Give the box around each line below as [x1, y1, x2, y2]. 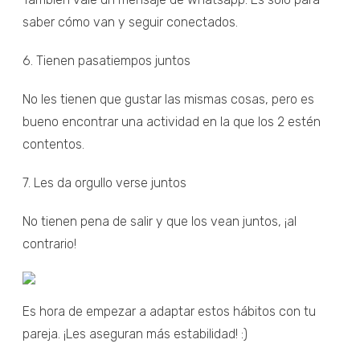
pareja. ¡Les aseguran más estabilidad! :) [22, 325, 247, 342]
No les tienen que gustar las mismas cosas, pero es [22, 91, 314, 107]
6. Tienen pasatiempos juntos [22, 52, 190, 68]
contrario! [22, 235, 76, 252]
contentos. [22, 136, 84, 152]
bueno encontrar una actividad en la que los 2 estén [22, 113, 321, 129]
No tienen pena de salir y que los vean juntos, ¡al [22, 213, 297, 229]
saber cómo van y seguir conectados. [22, 14, 238, 30]
